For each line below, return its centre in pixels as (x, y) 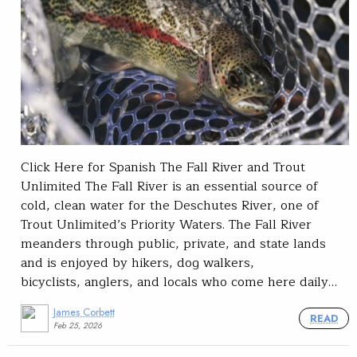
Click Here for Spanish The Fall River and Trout (163, 168)
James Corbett (84, 312)
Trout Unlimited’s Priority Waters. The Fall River (166, 225)
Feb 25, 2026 (77, 326)
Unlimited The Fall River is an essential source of (170, 187)
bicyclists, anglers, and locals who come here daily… (179, 282)
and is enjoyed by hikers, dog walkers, (137, 263)
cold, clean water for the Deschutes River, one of (170, 206)
